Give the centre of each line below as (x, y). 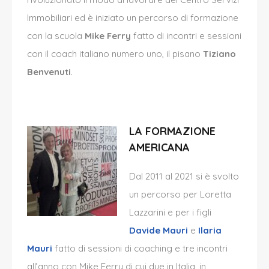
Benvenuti (49, 72)
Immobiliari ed (57, 18)
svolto (225, 177)
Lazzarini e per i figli (170, 213)
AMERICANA (159, 148)
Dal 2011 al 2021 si (167, 177)
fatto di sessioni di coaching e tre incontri (140, 249)
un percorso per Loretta (180, 195)
